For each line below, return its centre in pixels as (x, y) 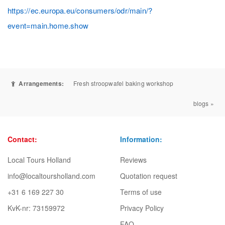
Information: (141, 139)
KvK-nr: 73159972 (36, 208)
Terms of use (141, 192)
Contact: (22, 139)
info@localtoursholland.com (51, 176)
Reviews (133, 160)
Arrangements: (41, 83)
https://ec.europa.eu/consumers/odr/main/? (80, 10)
